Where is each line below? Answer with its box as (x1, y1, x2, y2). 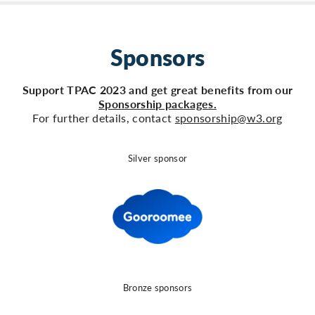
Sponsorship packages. (98, 97, 217, 111)
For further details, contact (32, 111, 175, 125)
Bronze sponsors (122, 282, 193, 294)
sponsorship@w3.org (174, 111, 283, 125)
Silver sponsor (127, 152, 188, 164)
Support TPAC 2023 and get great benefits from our (22, 83, 293, 97)
